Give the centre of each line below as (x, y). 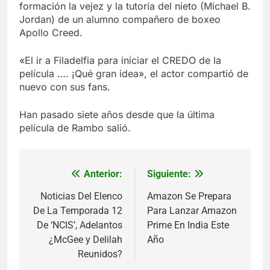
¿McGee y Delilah (86, 240)
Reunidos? (100, 254)
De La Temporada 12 (78, 211)
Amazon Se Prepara (189, 196)
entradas (59, 221)
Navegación (69, 177)
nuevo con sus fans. (65, 87)
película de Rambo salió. (75, 128)
